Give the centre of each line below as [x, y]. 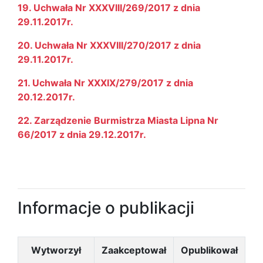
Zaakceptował [134, 250]
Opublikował [209, 250]
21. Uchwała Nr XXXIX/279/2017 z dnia [105, 83]
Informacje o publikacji [106, 208]
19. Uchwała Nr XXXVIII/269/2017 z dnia [109, 8]
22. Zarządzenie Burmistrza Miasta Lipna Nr [118, 120]
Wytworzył [56, 250]
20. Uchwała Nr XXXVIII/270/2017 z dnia [109, 45]
